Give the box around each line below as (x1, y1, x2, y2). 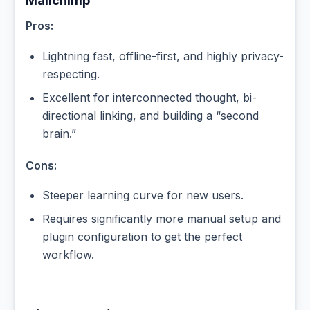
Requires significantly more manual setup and (42, 212, 281, 226)
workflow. (42, 248, 94, 262)
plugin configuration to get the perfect (42, 230, 242, 244)
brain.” (42, 126, 76, 140)
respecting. (42, 66, 100, 81)
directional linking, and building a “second (42, 108, 259, 122)
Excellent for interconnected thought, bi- (42, 90, 257, 104)
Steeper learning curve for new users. (42, 188, 244, 203)
